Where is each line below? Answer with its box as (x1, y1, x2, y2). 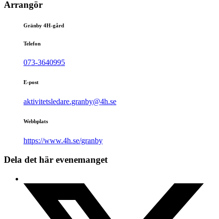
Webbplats (23, 118, 48, 125)
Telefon (23, 40, 41, 46)
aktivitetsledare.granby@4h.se (23, 97, 116, 106)
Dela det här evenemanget (4, 154, 108, 165)
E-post (23, 79, 39, 86)
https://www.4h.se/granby (23, 136, 103, 145)
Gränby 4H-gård (23, 22, 64, 28)
